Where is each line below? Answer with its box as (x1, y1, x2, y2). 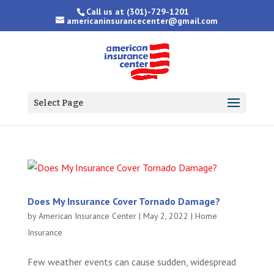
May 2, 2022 (143, 210, 188, 221)
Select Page (33, 98, 83, 108)
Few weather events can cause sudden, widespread (27, 256, 236, 268)
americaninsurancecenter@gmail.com (67, 15, 218, 26)
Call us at (86, 6, 127, 17)
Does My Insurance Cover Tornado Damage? (27, 195, 220, 207)
